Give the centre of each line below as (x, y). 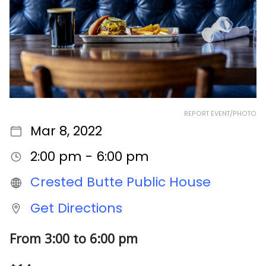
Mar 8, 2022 (66, 131)
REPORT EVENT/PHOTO (220, 114)
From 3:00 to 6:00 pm (74, 238)
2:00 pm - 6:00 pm (89, 157)
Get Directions (76, 208)
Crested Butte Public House (120, 182)
